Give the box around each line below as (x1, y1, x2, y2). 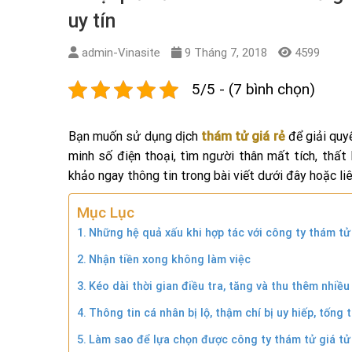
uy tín (68, 9, 115, 32)
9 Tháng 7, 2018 (185, 45, 267, 60)
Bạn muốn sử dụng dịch (68, 128, 201, 144)
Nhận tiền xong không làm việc (88, 252, 251, 266)
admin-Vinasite (82, 45, 160, 60)
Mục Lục (77, 203, 134, 222)
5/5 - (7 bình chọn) (192, 79, 315, 98)
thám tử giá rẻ (201, 128, 285, 144)
